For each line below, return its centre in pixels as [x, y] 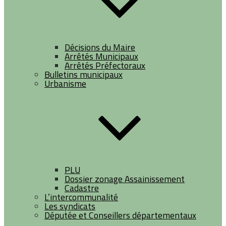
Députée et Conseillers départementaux [120, 215]
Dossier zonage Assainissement [125, 179]
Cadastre [82, 188]
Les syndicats [70, 206]
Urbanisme [65, 83]
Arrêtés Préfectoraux [105, 65]
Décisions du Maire [100, 47]
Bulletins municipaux [83, 74]
